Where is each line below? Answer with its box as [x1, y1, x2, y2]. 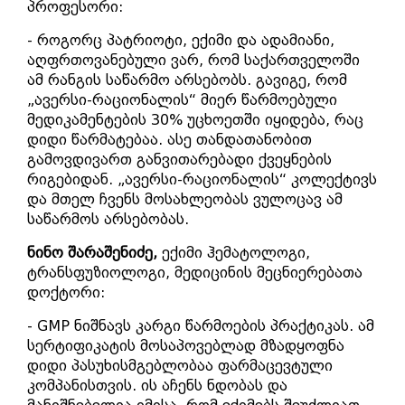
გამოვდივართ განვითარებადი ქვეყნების [27, 151, 332, 168]
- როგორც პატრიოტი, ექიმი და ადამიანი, [27, 32, 334, 49]
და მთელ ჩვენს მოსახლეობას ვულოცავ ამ [27, 191, 343, 208]
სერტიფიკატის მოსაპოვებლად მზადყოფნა [27, 337, 344, 354]
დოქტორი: [27, 284, 105, 301]
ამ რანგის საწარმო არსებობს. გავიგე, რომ [27, 71, 347, 89]
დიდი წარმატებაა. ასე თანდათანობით [27, 131, 312, 148]
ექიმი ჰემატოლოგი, [157, 244, 310, 261]
